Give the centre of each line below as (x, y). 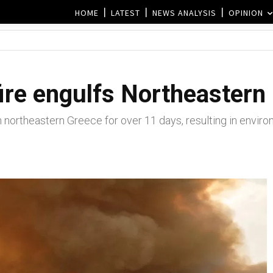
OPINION (246, 12)
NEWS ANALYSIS (184, 12)
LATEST (126, 12)
